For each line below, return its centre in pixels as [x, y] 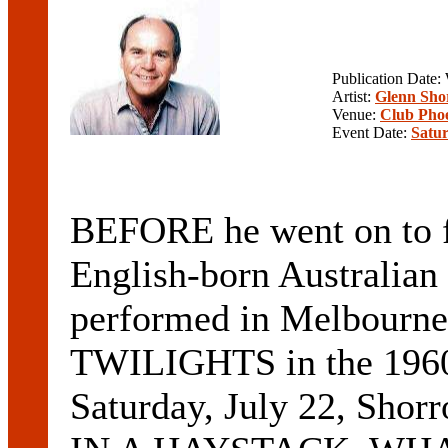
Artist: [353, 97]
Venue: [356, 115]
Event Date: [371, 133]
